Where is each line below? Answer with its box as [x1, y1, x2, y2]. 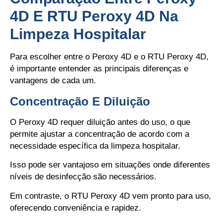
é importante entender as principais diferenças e [10, 64, 188, 74]
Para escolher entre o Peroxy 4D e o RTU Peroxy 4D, [10, 52, 209, 62]
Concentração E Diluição [10, 94, 150, 108]
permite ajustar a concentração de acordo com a [10, 129, 189, 139]
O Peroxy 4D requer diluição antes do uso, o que [10, 117, 190, 127]
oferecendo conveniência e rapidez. [10, 203, 141, 213]
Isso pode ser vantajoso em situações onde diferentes [10, 160, 210, 170]
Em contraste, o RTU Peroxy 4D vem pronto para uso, [10, 191, 211, 201]
